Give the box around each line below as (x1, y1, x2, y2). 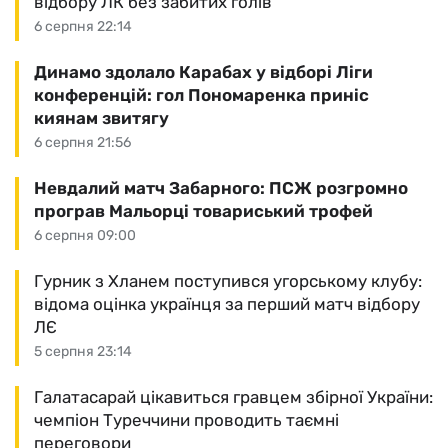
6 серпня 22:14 (34, 18, 132, 35)
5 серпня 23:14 (34, 343, 132, 360)
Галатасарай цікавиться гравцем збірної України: (34, 387, 433, 407)
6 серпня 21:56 (34, 134, 131, 151)
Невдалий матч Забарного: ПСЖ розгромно (34, 178, 408, 198)
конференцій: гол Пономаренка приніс (34, 85, 369, 105)
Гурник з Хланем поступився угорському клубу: (34, 271, 422, 291)
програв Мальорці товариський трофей (34, 201, 373, 221)
